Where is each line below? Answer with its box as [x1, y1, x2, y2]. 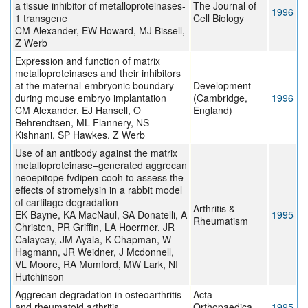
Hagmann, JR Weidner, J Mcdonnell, [15, 245, 174, 259]
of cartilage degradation [15, 195, 118, 210]
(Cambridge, [193, 91, 247, 105]
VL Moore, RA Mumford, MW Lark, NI [15, 257, 178, 272]
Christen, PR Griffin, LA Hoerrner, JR [15, 220, 175, 234]
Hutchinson [15, 269, 64, 284]
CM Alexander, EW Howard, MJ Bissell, [15, 23, 185, 38]
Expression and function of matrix [15, 54, 160, 68]
